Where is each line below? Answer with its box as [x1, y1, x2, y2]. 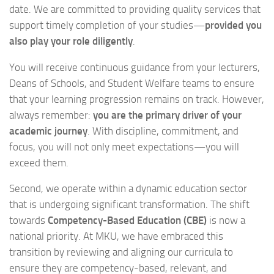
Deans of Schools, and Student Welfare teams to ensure [9, 76, 254, 89]
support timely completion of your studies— [9, 18, 205, 31]
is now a [207, 214, 245, 227]
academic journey [9, 124, 87, 137]
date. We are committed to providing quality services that [9, 2, 261, 15]
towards [9, 214, 48, 227]
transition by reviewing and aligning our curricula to [9, 246, 233, 259]
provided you [205, 18, 262, 31]
